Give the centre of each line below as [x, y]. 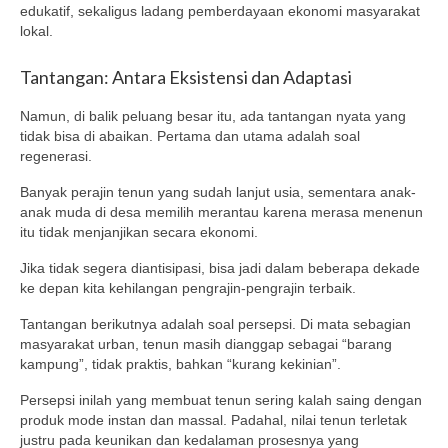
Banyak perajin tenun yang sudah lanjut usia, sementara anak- [218, 191]
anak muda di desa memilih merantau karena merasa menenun [221, 211]
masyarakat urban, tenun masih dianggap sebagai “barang [206, 343]
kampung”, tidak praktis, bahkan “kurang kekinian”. [180, 363]
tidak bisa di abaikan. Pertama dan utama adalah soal [190, 135]
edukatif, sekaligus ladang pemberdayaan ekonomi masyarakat [220, 11]
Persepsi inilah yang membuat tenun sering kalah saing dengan [221, 399]
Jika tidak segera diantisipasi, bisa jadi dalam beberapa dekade [220, 267]
